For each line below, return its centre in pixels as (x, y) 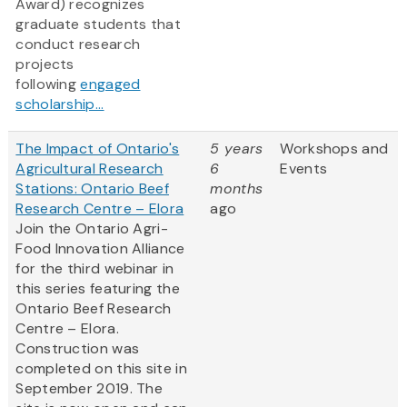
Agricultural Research (89, 169)
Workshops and (334, 149)
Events (304, 169)
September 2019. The (89, 389)
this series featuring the (98, 289)
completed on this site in (101, 369)
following (48, 84)
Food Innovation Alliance (100, 249)
